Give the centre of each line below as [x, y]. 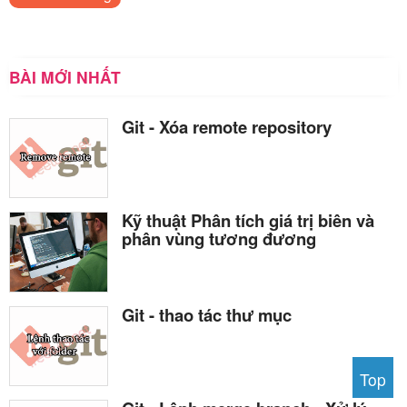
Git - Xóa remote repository [227, 126]
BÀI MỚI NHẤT [65, 76]
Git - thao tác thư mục [207, 314]
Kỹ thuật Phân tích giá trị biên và [248, 221]
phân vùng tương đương [219, 239]
